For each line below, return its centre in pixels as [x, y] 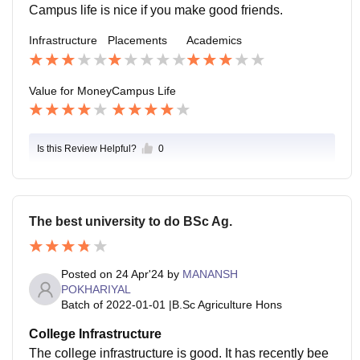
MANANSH [210, 274]
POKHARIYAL [96, 289]
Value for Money [70, 91]
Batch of [82, 304]
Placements [137, 41]
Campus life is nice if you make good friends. [156, 10]
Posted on [88, 274]
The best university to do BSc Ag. [131, 222]
